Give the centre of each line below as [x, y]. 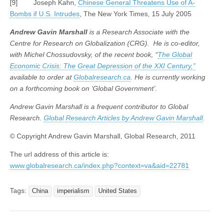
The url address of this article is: [59, 154]
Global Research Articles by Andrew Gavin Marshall [123, 118]
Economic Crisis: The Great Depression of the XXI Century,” [103, 66]
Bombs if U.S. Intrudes [45, 14]
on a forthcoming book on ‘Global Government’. [83, 88]
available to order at [42, 77]
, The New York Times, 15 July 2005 [136, 14]
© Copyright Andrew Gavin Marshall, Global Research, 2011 [103, 136]
